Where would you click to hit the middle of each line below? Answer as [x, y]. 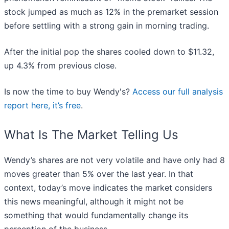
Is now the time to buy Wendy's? [68, 92]
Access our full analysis [178, 92]
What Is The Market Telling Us [91, 135]
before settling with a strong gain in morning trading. [107, 26]
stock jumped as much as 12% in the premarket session [111, 12]
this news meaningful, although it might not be [94, 202]
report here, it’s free [42, 106]
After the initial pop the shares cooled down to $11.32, [109, 52]
